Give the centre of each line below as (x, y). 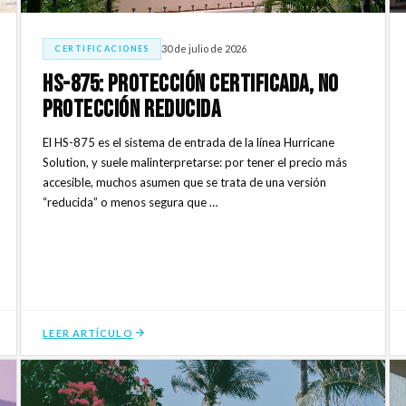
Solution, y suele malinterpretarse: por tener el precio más (195, 162)
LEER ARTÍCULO (88, 333)
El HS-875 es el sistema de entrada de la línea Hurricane (189, 142)
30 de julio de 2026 (203, 49)
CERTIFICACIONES (102, 48)
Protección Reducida (132, 110)
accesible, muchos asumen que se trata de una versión (185, 182)
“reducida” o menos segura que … (130, 202)
